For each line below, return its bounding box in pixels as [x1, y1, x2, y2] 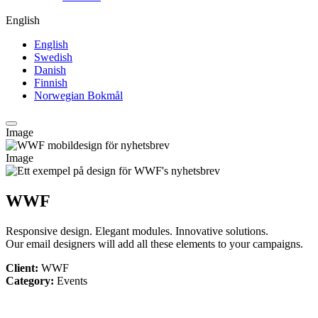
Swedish [34, 51, 72, 64]
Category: [6, 275, 54, 287]
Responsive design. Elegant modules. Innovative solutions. [6, 225, 268, 238]
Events [54, 275, 87, 287]
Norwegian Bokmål [34, 89, 123, 102]
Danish [34, 64, 66, 77]
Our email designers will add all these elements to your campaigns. [6, 238, 303, 251]
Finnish [34, 77, 67, 89]
